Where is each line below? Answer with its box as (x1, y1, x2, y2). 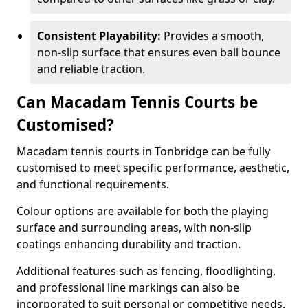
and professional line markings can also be (16, 280, 239, 295)
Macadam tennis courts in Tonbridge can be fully (16, 144, 270, 159)
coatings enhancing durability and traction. (16, 236, 241, 252)
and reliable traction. (37, 61, 145, 76)
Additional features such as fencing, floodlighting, (16, 263, 276, 278)
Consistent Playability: (37, 28, 164, 43)
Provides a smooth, (164, 28, 264, 43)
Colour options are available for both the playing (16, 203, 269, 219)
